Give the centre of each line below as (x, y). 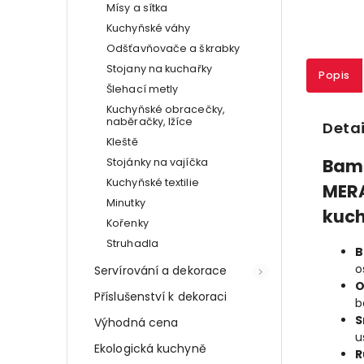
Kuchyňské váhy (149, 28)
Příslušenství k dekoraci (161, 296)
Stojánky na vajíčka (157, 162)
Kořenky (128, 223)
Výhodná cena (136, 322)
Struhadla (132, 243)
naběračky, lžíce (150, 121)
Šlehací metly (143, 89)
